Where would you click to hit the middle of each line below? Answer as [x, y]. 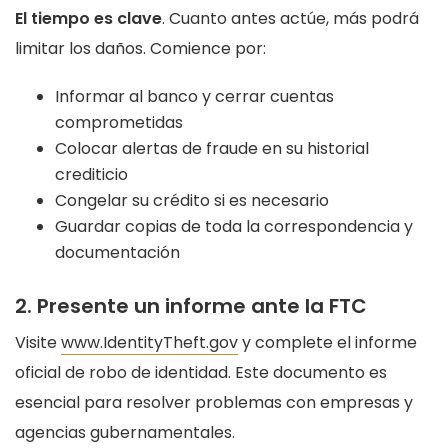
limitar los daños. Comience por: [140, 49]
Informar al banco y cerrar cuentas [194, 97]
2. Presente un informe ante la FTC [191, 306]
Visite [38, 343]
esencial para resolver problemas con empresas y [214, 403]
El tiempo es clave [88, 19]
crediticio [91, 175]
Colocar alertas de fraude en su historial [212, 149]
